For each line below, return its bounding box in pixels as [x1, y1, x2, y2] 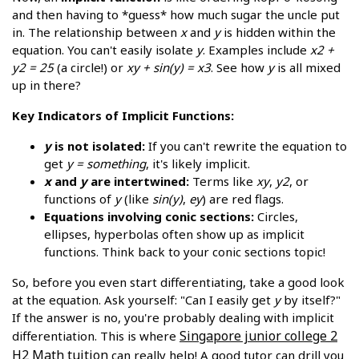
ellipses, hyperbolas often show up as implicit [44, 225, 305, 242]
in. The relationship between [12, 23, 180, 40]
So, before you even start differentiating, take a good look [12, 273, 345, 290]
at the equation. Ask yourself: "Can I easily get [12, 291, 274, 308]
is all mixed [274, 58, 341, 75]
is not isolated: [51, 137, 145, 154]
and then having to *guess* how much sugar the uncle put [12, 6, 340, 22]
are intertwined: [87, 172, 189, 189]
